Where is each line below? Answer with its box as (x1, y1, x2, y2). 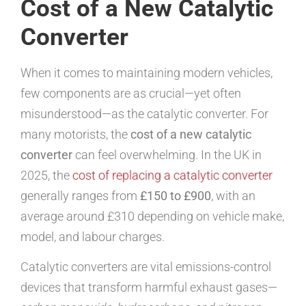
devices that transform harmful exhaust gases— (20, 280, 277, 295)
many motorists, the (20, 127, 130, 141)
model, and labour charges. (20, 229, 165, 244)
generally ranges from (20, 189, 140, 203)
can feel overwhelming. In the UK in (72, 148, 262, 162)
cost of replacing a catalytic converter (72, 168, 273, 182)
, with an (211, 189, 255, 203)
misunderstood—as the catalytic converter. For (20, 107, 268, 121)
